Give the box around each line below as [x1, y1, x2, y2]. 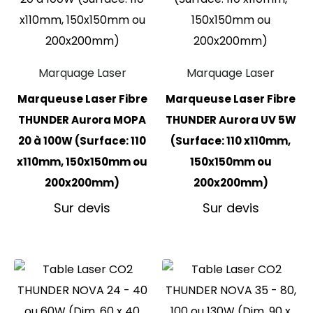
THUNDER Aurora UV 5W [165, 112, 296, 128]
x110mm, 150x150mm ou [17, 154, 148, 170]
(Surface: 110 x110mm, [170, 133, 291, 149]
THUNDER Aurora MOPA [18, 112, 147, 128]
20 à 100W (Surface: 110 [18, 133, 147, 149]
